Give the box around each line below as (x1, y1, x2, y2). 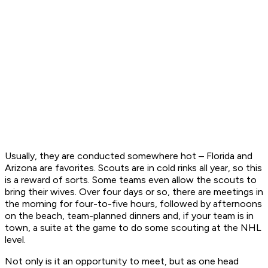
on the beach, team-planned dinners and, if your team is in (5, 210, 254, 222)
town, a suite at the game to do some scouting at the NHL (5, 222, 261, 234)
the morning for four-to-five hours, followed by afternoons (5, 198, 262, 210)
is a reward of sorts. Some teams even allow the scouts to (5, 174, 257, 186)
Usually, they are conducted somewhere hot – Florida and (5, 150, 252, 162)
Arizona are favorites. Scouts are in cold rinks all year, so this (5, 162, 262, 174)
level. (5, 234, 28, 246)
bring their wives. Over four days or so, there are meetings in (5, 186, 263, 198)
